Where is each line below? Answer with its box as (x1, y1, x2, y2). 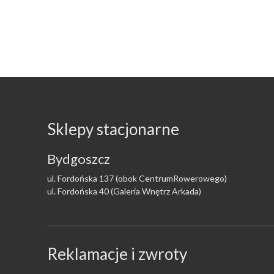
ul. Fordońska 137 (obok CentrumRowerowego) (47, 173, 227, 183)
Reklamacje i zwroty (47, 244, 187, 264)
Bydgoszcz (47, 150, 110, 167)
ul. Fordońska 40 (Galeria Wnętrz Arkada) (47, 186, 201, 196)
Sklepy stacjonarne (47, 119, 179, 139)
